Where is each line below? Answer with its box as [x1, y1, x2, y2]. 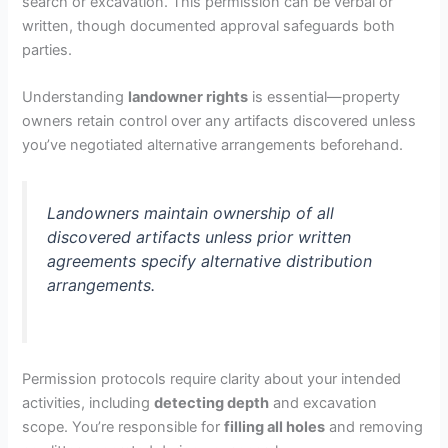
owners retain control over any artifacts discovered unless [22, 111, 417, 130]
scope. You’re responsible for [22, 417, 225, 436]
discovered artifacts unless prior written [47, 226, 352, 247]
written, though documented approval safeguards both [22, 16, 396, 35]
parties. [22, 40, 73, 59]
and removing [325, 417, 424, 436]
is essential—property [248, 87, 401, 106]
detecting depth [154, 393, 270, 412]
